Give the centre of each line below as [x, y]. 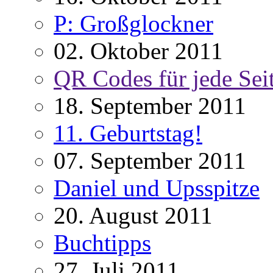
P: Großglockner [133, 24]
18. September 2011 [150, 106]
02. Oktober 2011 [138, 51]
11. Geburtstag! [128, 133]
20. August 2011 [133, 216]
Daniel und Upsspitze [157, 188]
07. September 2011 [150, 161]
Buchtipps [102, 243]
